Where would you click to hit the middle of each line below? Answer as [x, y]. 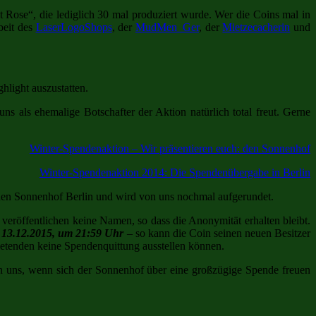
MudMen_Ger [167, 27]
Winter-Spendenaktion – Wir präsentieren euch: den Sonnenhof [170, 148]
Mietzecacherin [256, 27]
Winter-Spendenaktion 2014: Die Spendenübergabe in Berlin [175, 172]
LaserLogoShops [74, 27]
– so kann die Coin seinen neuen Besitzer [217, 233]
